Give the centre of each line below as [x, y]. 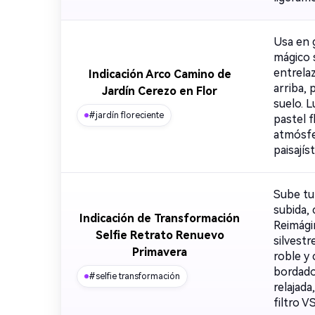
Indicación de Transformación [160, 218]
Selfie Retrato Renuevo [160, 235]
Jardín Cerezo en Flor [160, 91]
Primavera [160, 252]
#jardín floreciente [126, 115]
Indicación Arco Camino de [160, 74]
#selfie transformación [134, 276]
